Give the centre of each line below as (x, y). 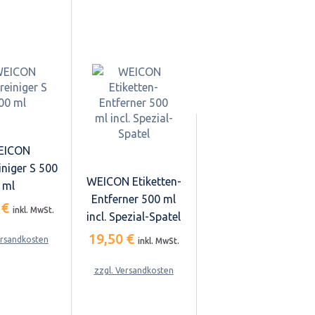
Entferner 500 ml (134, 199)
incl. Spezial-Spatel (134, 216)
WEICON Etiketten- (134, 181)
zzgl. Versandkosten (134, 270)
